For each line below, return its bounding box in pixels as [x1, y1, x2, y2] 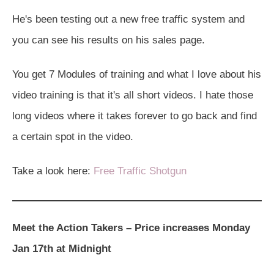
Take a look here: [12, 165, 94, 177]
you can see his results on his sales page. [12, 34, 205, 46]
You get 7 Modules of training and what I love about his [12, 68, 261, 80]
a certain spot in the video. [12, 130, 133, 143]
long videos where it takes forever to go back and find [12, 109, 257, 122]
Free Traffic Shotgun [94, 165, 187, 177]
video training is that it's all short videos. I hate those [12, 89, 253, 101]
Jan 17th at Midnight [12, 242, 111, 254]
